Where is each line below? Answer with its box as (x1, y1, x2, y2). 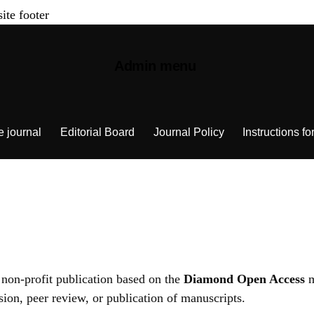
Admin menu (114, 57, 196, 74)
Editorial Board (60, 125, 135, 138)
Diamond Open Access (184, 272, 305, 287)
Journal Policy (153, 125, 224, 138)
